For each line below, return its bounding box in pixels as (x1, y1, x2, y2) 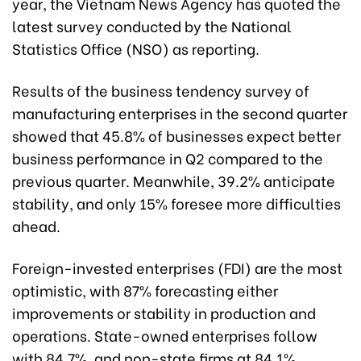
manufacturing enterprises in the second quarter (12, 101, 347, 123)
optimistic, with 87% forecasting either (12, 278, 278, 301)
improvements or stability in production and (12, 301, 316, 323)
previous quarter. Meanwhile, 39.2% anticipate (12, 168, 335, 191)
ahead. (12, 214, 60, 236)
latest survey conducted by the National (12, 14, 292, 36)
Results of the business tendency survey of (12, 78, 309, 101)
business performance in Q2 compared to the (12, 146, 323, 168)
